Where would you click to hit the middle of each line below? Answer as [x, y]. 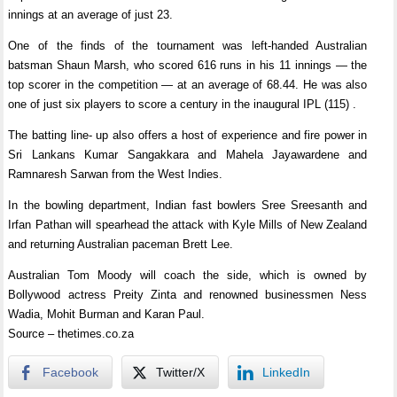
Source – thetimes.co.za [71, 334]
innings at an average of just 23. [91, 15]
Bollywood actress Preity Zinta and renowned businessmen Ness [188, 295]
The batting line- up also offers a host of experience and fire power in [188, 135]
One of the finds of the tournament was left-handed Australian [188, 46]
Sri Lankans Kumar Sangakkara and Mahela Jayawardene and [188, 155]
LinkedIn [287, 372]
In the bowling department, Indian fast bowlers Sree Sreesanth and [188, 205]
